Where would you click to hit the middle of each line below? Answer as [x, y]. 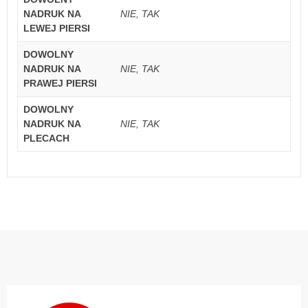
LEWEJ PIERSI [57, 28]
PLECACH [46, 138]
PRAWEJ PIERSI [60, 83]
